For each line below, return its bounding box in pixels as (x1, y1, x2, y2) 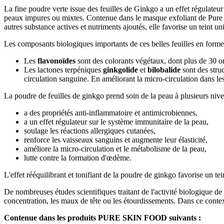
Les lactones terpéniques (24, 65, 103, 74)
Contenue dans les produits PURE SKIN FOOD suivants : (4, 213, 201, 222)
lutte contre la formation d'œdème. (24, 153, 131, 162)
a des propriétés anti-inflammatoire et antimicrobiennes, (24, 108, 197, 117)
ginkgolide (103, 65, 138, 74)
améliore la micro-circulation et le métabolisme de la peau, (24, 144, 206, 153)
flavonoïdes (37, 56, 75, 65)
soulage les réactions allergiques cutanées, (24, 126, 155, 135)
